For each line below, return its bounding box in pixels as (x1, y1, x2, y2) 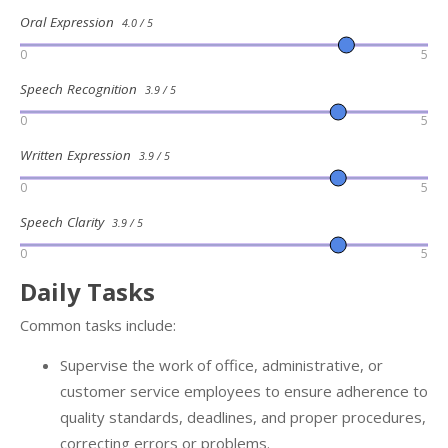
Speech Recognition (20, 79, 145, 98)
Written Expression (20, 146, 139, 165)
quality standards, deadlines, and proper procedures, (60, 407, 426, 428)
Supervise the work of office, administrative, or (60, 355, 383, 376)
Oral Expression (20, 13, 122, 32)
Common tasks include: (20, 315, 176, 336)
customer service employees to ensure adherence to (60, 381, 428, 402)
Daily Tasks (20, 275, 155, 309)
